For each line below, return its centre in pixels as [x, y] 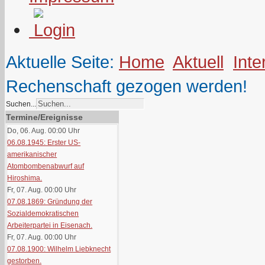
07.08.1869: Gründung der [50, 202]
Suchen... [21, 104]
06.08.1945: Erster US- [44, 143]
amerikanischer [32, 154]
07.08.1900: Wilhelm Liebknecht [59, 249]
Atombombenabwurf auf [46, 166]
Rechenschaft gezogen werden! [127, 86]
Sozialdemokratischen [43, 214]
